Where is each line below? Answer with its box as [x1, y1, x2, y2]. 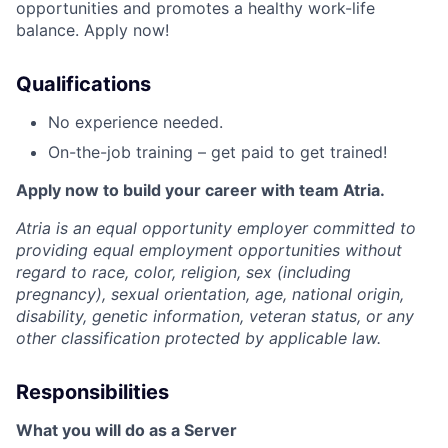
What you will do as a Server [16, 420, 237, 441]
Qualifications [16, 72, 151, 97]
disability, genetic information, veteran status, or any [16, 306, 414, 327]
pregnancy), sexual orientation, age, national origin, [16, 284, 404, 305]
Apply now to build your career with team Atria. [16, 180, 385, 201]
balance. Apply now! [16, 20, 169, 41]
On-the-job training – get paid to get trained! [48, 142, 387, 163]
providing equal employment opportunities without [16, 240, 402, 261]
